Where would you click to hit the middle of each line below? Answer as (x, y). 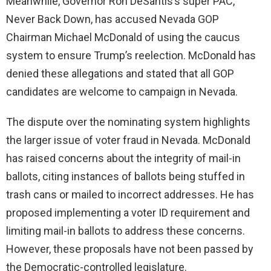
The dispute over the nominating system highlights (128, 122)
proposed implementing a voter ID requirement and (128, 213)
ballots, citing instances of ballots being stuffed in (126, 177)
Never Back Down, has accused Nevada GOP (113, 19)
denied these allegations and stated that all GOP (120, 74)
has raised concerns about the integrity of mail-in (123, 158)
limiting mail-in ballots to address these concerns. (126, 231)
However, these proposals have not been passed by (130, 249)
